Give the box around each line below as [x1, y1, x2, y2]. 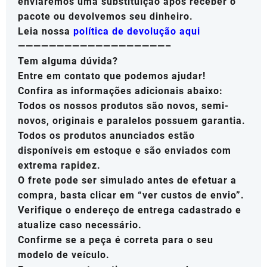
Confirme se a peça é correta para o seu [18, 234, 213, 246]
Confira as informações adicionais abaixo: [18, 85, 223, 97]
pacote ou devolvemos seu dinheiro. [18, 11, 193, 23]
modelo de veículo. [18, 249, 110, 261]
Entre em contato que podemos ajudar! [18, 70, 206, 82]
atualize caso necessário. [18, 219, 142, 231]
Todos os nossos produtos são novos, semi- [18, 100, 229, 112]
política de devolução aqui [73, 26, 200, 38]
